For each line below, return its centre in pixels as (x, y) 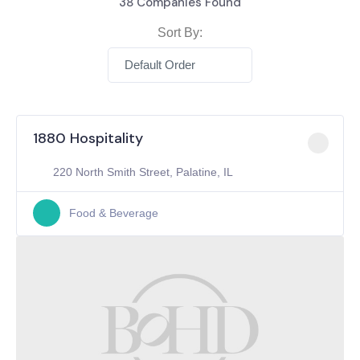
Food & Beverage (113, 213)
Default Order (160, 65)
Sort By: (180, 33)
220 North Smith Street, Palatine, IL (143, 172)
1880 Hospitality (88, 138)
